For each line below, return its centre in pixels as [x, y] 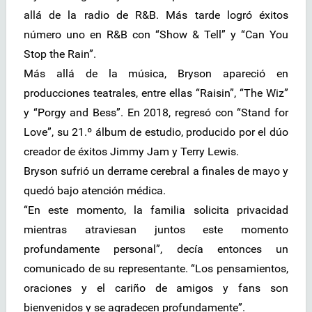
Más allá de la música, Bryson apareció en [156, 74]
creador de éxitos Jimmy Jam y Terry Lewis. [131, 152]
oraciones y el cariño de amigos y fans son [156, 288]
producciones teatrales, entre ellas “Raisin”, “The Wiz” [156, 93]
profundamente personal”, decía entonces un [156, 249]
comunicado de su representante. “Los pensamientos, [156, 269]
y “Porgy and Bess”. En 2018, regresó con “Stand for [156, 113]
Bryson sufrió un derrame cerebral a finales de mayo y [156, 171]
